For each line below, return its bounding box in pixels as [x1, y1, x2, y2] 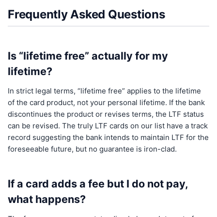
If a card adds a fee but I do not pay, [8, 177, 188, 190]
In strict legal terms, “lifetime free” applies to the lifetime [8, 86, 201, 95]
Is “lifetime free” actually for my [8, 49, 168, 62]
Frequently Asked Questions [8, 7, 165, 22]
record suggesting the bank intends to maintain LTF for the [8, 132, 209, 142]
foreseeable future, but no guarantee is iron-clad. [8, 144, 177, 154]
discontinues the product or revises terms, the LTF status [8, 109, 204, 119]
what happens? [8, 192, 86, 205]
